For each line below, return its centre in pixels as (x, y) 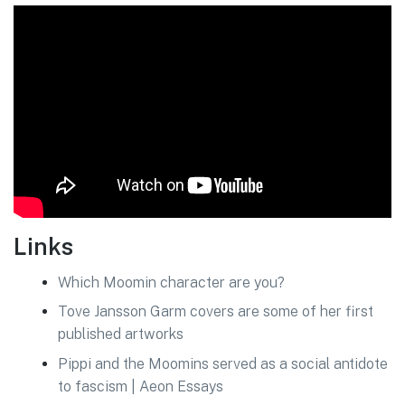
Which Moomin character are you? (171, 283)
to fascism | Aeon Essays (140, 386)
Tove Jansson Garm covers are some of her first (215, 312)
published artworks (120, 334)
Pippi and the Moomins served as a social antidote (222, 363)
